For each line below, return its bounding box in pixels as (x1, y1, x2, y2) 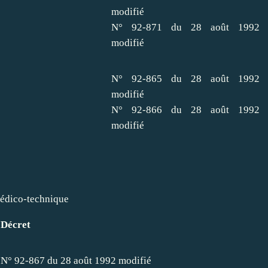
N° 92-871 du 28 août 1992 (111, 21, 260, 33)
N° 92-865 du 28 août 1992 (111, 72, 260, 84)
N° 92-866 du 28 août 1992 (111, 103, 260, 115)
